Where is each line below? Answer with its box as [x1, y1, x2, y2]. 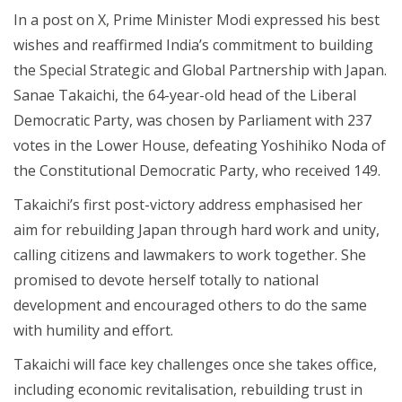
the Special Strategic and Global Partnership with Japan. [13, 59, 387, 80]
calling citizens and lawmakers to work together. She [13, 244, 366, 265]
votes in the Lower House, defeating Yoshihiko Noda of [13, 135, 386, 155]
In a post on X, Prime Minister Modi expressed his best [13, 9, 380, 30]
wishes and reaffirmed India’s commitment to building [13, 34, 373, 55]
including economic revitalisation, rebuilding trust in [13, 379, 363, 399]
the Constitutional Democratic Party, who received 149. [13, 160, 380, 180]
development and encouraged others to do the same [13, 294, 367, 315]
